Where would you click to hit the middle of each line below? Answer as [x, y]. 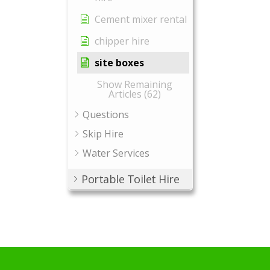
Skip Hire [103, 134]
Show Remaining [135, 84]
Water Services [116, 153]
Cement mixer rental [141, 19]
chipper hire [122, 41]
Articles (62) [135, 94]
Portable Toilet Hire [130, 179]
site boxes [119, 63]
